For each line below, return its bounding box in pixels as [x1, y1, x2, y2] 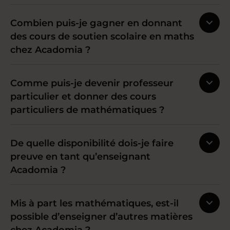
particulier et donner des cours [10, 91, 156, 103]
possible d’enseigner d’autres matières [10, 211, 193, 223]
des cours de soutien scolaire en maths [10, 31, 194, 43]
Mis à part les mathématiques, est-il [10, 198, 179, 209]
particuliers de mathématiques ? [10, 104, 164, 116]
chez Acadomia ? [10, 44, 90, 56]
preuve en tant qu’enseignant [10, 151, 150, 163]
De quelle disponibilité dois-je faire [10, 138, 174, 149]
